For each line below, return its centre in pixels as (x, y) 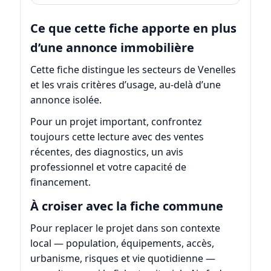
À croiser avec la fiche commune (126, 206)
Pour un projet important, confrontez (116, 121)
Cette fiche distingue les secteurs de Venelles (133, 69)
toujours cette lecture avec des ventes (117, 136)
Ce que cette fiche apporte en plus (133, 28)
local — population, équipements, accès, (122, 243)
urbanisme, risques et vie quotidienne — (122, 259)
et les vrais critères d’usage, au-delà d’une (125, 84)
